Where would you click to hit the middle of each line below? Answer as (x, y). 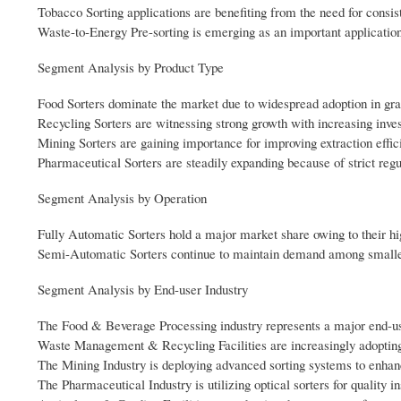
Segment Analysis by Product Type (131, 68)
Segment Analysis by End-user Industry (143, 289)
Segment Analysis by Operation (122, 198)
